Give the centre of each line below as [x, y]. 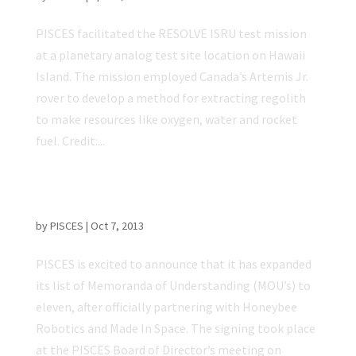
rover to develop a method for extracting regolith [170, 98]
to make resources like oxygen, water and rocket [166, 120]
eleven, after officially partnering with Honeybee [166, 307]
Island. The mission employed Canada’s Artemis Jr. [172, 77]
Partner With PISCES [99, 208]
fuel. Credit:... [70, 141]
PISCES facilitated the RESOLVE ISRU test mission [171, 34]
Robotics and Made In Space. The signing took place [175, 329]
